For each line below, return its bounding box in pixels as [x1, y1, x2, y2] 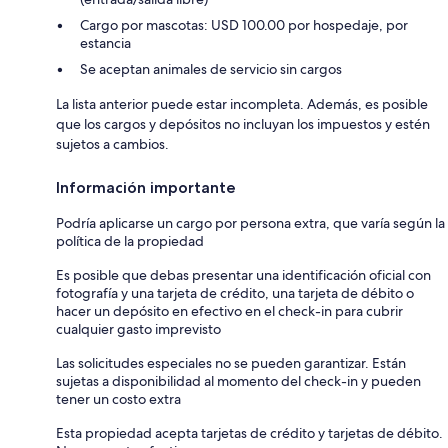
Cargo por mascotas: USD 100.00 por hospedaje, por [80, 16, 408, 35]
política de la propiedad [56, 232, 204, 251]
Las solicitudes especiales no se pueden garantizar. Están [56, 354, 406, 373]
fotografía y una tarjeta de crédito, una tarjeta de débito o [56, 284, 414, 303]
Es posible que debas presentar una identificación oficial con [56, 266, 431, 285]
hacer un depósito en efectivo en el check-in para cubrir [56, 302, 403, 321]
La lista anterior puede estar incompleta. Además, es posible [56, 95, 428, 114]
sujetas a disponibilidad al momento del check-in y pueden [56, 372, 421, 391]
